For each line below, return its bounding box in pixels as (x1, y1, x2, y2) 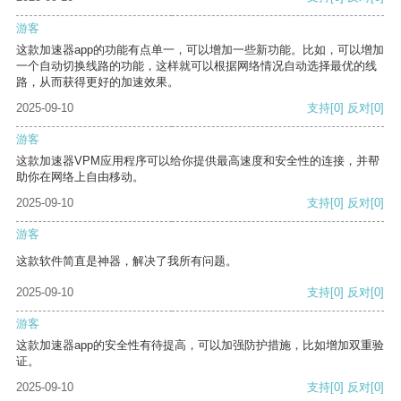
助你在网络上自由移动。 (16, 170, 144, 184)
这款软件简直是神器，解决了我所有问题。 (16, 254, 237, 269)
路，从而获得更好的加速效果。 (16, 75, 179, 90)
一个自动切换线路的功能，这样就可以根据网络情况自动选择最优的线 (16, 59, 377, 73)
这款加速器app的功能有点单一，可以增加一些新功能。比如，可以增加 (16, 43, 384, 57)
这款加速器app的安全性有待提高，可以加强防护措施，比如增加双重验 (16, 338, 384, 353)
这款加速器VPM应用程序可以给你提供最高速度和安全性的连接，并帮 (16, 154, 380, 168)
